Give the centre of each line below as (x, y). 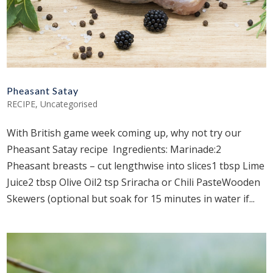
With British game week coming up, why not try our (124, 133)
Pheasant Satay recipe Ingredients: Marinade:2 (114, 149)
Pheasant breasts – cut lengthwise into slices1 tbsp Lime (136, 165)
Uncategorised (69, 104)
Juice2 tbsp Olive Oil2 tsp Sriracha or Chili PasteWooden (134, 182)
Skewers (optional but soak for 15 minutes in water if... (131, 198)
